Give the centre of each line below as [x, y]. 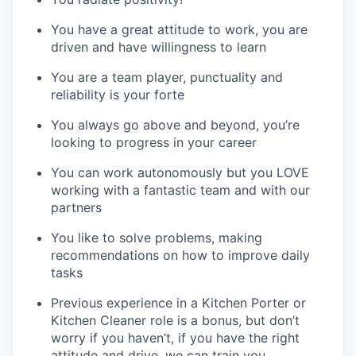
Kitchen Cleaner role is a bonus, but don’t [175, 320]
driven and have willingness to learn [159, 46]
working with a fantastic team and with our [180, 190]
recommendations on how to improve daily [180, 255]
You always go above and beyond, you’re [175, 124]
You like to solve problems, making [157, 237]
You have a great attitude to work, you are [179, 29]
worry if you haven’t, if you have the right [175, 337]
